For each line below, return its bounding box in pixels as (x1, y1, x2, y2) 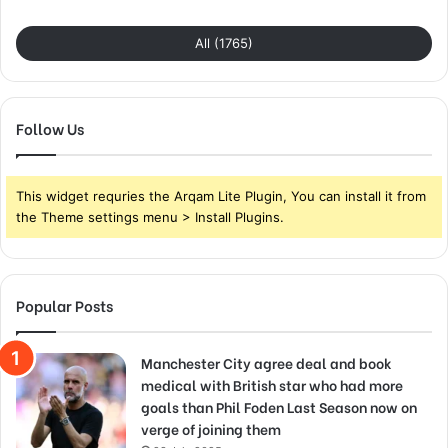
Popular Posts (16, 294, 113, 317)
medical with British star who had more (141, 374, 403, 396)
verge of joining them (141, 418, 281, 440)
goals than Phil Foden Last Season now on (141, 396, 417, 418)
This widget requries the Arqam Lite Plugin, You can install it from (16, 188, 426, 205)
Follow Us (16, 117, 84, 140)
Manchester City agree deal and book (141, 352, 392, 374)
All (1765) (195, 35, 253, 52)
